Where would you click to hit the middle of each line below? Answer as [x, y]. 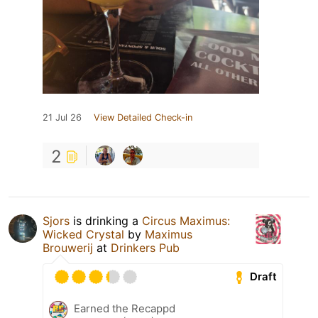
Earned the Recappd [125, 308]
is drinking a [106, 220]
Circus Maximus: [186, 220]
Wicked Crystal [83, 234]
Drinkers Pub [145, 247]
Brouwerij [68, 247]
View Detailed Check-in [143, 117]
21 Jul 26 [62, 117]
